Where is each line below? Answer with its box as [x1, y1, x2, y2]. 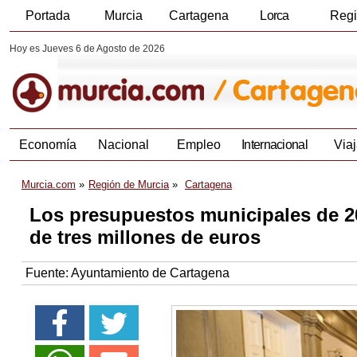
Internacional [241, 138, 308, 152]
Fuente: [25, 266, 71, 280]
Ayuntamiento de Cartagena [71, 266, 229, 280]
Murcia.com [22, 178, 76, 191]
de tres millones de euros [29, 226, 261, 249]
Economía [18, 138, 76, 152]
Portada [25, 9, 70, 22]
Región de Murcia [88, 178, 169, 191]
